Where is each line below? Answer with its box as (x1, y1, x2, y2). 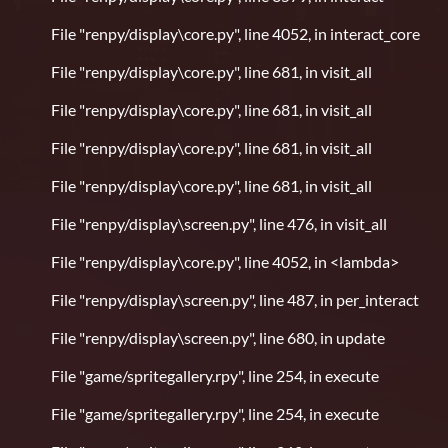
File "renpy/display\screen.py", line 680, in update (45, 328, 385, 348)
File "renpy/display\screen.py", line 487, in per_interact (45, 290, 419, 310)
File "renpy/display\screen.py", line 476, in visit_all (45, 214, 387, 234)
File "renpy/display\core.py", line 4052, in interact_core (45, 24, 420, 44)
